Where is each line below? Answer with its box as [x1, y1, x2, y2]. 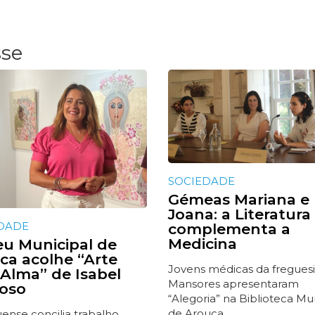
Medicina [167, 235, 237, 253]
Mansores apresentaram [167, 277, 299, 291]
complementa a [167, 220, 290, 238]
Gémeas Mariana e [167, 191, 309, 209]
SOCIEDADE [167, 174, 235, 188]
